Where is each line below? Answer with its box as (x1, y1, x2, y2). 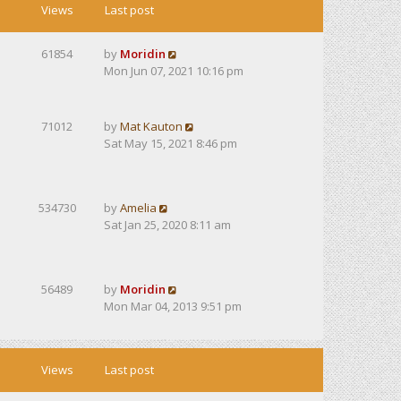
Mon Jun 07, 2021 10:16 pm (104, 63, 243, 79)
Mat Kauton (120, 118, 183, 134)
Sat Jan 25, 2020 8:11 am (104, 217, 231, 233)
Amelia (120, 200, 157, 216)
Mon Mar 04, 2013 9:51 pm (104, 298, 242, 314)
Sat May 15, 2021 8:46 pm (104, 135, 237, 151)
